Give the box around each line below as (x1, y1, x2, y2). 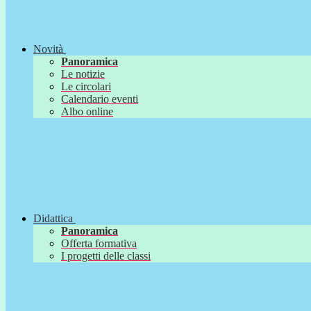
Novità (33, 43, 63, 56)
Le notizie (61, 68, 105, 81)
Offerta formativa (61, 237, 137, 250)
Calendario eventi (61, 93, 138, 106)
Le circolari (61, 81, 111, 93)
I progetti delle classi (61, 250, 151, 262)
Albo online (61, 106, 113, 118)
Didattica (33, 212, 73, 225)
